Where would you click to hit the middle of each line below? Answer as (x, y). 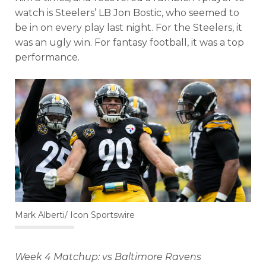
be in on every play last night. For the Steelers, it (129, 28)
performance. (47, 57)
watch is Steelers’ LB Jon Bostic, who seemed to (127, 13)
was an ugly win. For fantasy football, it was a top (129, 42)
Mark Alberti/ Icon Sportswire (75, 215)
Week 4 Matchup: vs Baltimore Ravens (108, 256)
